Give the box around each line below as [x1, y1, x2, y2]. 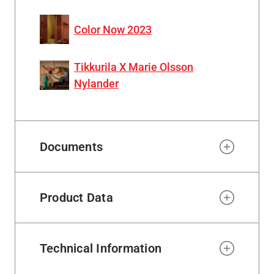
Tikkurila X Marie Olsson [74, 61, 193, 74]
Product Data [40, 190, 113, 205]
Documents [40, 139, 103, 154]
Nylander [74, 77, 119, 91]
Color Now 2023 [74, 23, 152, 36]
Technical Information [40, 241, 162, 256]
